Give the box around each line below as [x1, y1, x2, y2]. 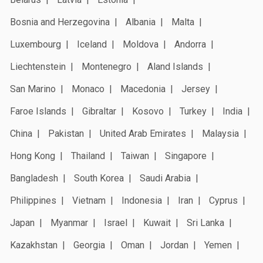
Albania [126, 16, 156, 28]
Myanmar [50, 217, 88, 228]
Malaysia [202, 127, 239, 139]
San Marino [10, 83, 56, 95]
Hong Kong [10, 150, 55, 161]
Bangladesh [10, 172, 58, 184]
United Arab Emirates [100, 127, 186, 139]
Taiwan [121, 150, 149, 161]
